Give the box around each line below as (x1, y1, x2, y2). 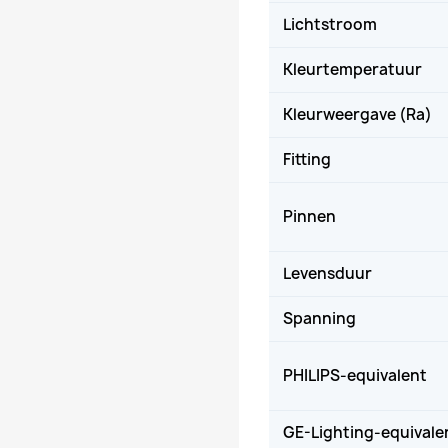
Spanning (283, 307, 356, 329)
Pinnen (283, 205, 336, 227)
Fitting (283, 148, 331, 170)
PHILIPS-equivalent (283, 364, 427, 386)
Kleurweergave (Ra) (283, 103, 432, 125)
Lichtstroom (283, 13, 377, 35)
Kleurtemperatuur (283, 58, 422, 80)
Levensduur (283, 262, 372, 284)
